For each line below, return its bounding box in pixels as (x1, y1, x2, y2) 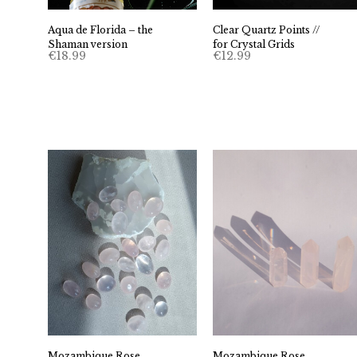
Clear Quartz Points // (213, 23, 321, 36)
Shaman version (48, 37, 127, 50)
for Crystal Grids (213, 37, 296, 50)
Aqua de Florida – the (48, 23, 153, 36)
